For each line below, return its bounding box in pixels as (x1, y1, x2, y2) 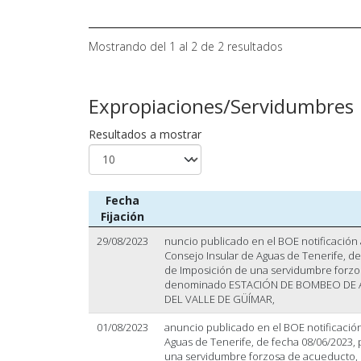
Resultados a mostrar (88, 126, 201, 142)
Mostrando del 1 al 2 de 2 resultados (88, 38, 283, 54)
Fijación (100, 208, 144, 224)
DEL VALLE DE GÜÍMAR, (164, 291, 275, 306)
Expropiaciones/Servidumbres (88, 92, 354, 119)
